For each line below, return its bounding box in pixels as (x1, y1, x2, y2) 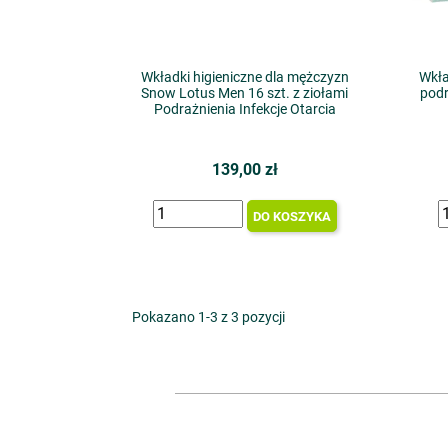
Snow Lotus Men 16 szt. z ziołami (141, 85, 348, 101)
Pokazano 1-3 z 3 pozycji (132, 309, 285, 325)
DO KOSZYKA (252, 208, 331, 224)
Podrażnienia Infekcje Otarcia (153, 101, 336, 117)
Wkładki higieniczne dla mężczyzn (140, 69, 349, 85)
